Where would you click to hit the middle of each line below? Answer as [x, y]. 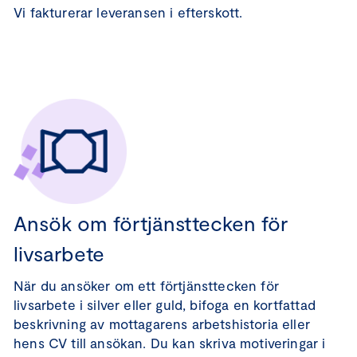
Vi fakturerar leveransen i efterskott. [130, 12]
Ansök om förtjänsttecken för [151, 223]
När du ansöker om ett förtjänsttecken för [146, 285]
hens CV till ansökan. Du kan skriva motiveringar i [170, 343]
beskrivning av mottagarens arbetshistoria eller [162, 324]
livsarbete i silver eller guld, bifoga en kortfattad [165, 304]
